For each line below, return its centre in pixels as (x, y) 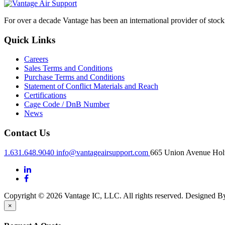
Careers (36, 59)
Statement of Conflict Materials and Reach (91, 86)
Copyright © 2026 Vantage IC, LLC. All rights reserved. (94, 195)
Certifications (45, 95)
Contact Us (27, 133)
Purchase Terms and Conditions (74, 77)
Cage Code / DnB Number (67, 104)
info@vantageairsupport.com (103, 152)
